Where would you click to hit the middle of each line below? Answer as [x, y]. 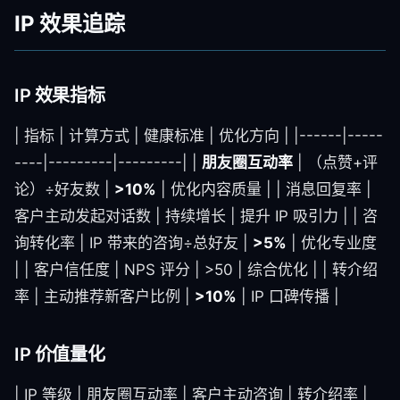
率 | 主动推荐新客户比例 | [104, 296]
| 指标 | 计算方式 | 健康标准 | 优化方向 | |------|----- [199, 136]
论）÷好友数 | [64, 189]
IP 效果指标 [60, 96]
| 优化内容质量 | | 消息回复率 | [264, 189]
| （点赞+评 [335, 162]
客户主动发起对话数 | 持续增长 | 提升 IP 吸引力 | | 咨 [196, 216]
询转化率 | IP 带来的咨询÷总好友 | [133, 243]
